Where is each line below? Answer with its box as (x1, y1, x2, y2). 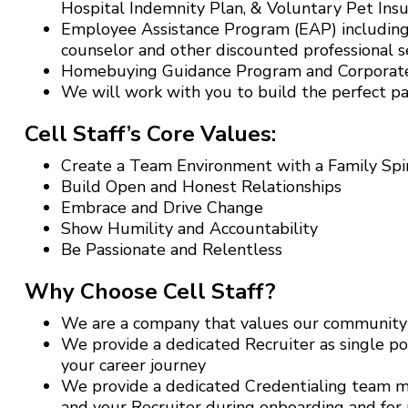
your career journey (60, 353, 206, 376)
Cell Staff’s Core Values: (24, 118, 276, 148)
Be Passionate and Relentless (60, 238, 282, 260)
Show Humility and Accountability (60, 217, 318, 240)
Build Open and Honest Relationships (60, 175, 342, 198)
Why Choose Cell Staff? (24, 276, 276, 306)
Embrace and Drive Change (60, 196, 263, 219)
